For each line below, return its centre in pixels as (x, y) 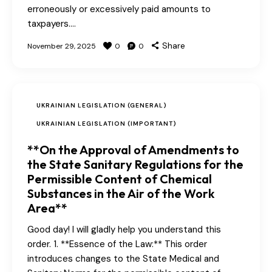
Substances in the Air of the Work (121, 194)
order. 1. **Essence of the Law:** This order (117, 244)
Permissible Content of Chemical (120, 179)
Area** (47, 208)
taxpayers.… (52, 24)
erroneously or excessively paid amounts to (119, 9)
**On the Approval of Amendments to (133, 150)
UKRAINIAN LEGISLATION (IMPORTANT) (107, 124)
